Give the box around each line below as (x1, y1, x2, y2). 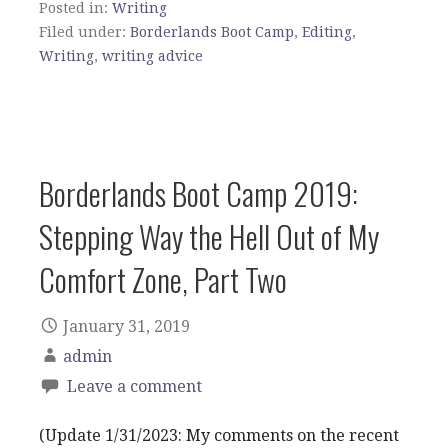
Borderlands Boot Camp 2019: (39, 169, 358, 216)
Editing (302, 23, 352, 40)
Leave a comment (67, 376, 202, 396)
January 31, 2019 (63, 316, 190, 336)
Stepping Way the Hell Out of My (39, 212, 379, 259)
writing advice (102, 47, 203, 64)
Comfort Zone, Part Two (39, 255, 287, 302)
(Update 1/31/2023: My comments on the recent (39, 425, 399, 445)
